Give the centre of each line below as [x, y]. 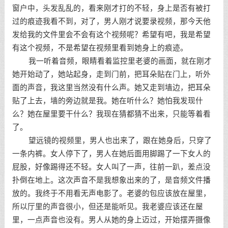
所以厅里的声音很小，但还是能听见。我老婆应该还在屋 [107, 207]
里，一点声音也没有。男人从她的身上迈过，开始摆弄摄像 [111, 220]
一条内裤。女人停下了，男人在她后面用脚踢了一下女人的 [111, 154]
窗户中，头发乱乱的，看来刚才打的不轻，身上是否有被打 [111, 8]
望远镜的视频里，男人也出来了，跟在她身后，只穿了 [112, 140]
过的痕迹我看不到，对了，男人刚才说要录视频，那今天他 [111, 21]
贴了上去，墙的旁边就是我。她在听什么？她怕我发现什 [107, 101]
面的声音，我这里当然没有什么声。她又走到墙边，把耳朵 [111, 88]
